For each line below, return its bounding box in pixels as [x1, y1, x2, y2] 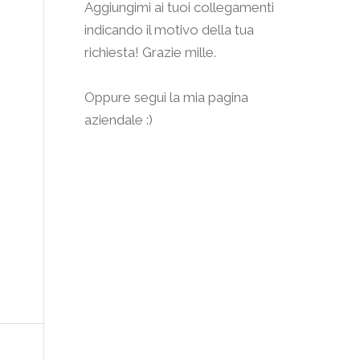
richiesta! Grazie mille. [84, 44, 217, 60]
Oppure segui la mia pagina [84, 89, 249, 105]
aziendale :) [84, 112, 153, 128]
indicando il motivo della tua [84, 22, 255, 38]
